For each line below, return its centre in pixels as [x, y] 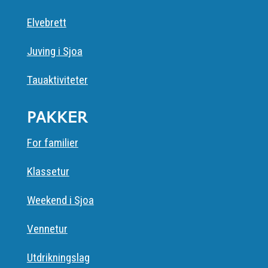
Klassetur [48, 172]
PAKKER [57, 117]
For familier [52, 143]
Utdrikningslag [58, 258]
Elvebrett [46, 23]
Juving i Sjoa [54, 51]
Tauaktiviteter [57, 80]
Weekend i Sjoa [60, 200]
